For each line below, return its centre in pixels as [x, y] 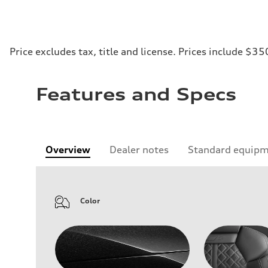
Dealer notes [139, 150]
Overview [68, 150]
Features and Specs [136, 95]
